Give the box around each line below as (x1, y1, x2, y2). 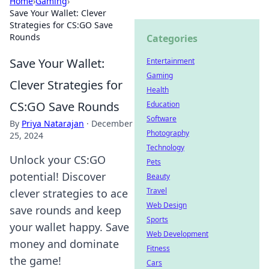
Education (147, 99, 180, 109)
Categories (147, 32, 198, 45)
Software (147, 113, 177, 124)
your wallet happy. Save (10, 220, 129, 234)
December (91, 118, 133, 129)
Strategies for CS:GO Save (10, 19, 113, 31)
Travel (147, 186, 167, 196)
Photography (147, 128, 189, 138)
